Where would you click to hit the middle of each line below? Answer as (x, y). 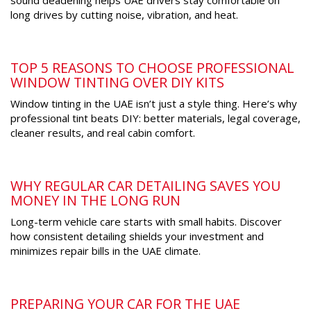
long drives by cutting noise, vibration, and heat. (124, 15)
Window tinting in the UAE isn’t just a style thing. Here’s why (154, 104)
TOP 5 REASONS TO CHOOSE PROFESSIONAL (152, 68)
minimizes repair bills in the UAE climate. (106, 251)
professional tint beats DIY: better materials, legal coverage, (155, 118)
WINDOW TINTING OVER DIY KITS (117, 83)
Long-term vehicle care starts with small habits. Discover (146, 222)
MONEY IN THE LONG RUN (95, 201)
